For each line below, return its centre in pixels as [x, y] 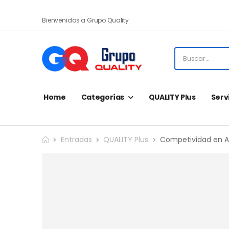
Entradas [76, 139]
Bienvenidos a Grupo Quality [85, 20]
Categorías [103, 97]
